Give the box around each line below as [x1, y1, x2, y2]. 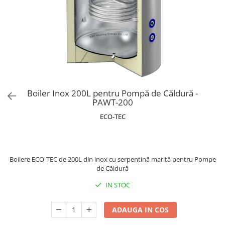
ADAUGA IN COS [112, 205, 169, 214]
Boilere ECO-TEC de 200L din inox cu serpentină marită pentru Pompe [9, 155, 216, 164]
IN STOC [104, 180, 130, 189]
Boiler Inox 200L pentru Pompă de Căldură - [27, 87, 198, 99]
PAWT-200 [92, 96, 133, 108]
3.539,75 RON [87, 134, 140, 145]
